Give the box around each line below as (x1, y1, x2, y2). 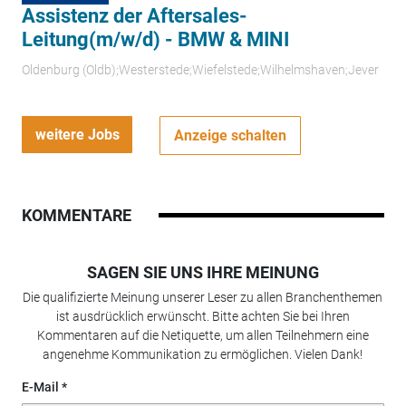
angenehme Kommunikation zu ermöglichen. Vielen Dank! (43, 347, 363, 362)
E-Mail (21, 380, 59, 395)
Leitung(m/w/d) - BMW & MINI (21, 27, 289, 51)
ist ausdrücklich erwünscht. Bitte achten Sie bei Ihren (55, 309, 350, 324)
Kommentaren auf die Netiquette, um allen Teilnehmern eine (36, 328, 369, 343)
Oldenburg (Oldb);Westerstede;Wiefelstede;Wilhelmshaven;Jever (21, 63, 379, 78)
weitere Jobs (34, 125, 120, 143)
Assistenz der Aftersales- (21, 4, 247, 27)
